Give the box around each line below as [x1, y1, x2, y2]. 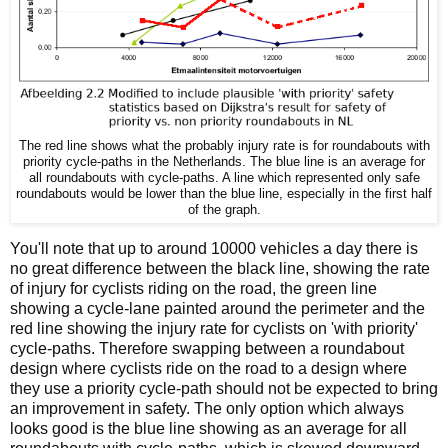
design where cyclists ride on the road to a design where [10, 360, 407, 378]
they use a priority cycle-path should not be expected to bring [10, 380, 438, 398]
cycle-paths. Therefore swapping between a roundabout [10, 340, 404, 358]
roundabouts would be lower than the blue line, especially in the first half [16, 185, 432, 201]
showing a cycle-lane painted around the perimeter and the [10, 300, 425, 318]
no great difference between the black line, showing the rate [10, 260, 430, 278]
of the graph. [187, 201, 261, 217]
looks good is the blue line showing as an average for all [10, 420, 407, 438]
